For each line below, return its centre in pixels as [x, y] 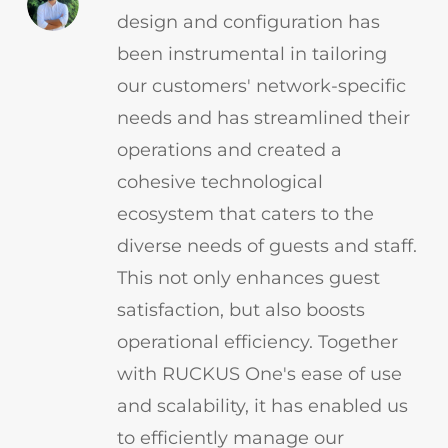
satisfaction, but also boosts [240, 310]
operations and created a [229, 150]
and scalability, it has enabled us [262, 406]
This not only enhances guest [248, 278]
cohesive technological [219, 182]
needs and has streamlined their [263, 118]
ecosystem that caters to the [245, 214]
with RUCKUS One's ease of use [259, 374]
